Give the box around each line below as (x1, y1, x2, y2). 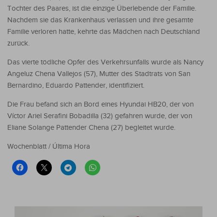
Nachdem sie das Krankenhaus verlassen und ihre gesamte (7, 15, 193, 24)
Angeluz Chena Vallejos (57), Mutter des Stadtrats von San (7, 69, 190, 78)
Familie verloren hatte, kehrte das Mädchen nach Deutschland (7, 27, 200, 36)
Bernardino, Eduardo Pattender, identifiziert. (7, 81, 144, 90)
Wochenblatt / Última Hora (7, 142, 90, 151)
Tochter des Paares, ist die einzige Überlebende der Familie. (7, 4, 196, 13)
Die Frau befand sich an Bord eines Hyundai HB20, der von (7, 100, 194, 108)
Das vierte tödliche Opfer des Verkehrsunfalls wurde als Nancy (7, 58, 203, 66)
